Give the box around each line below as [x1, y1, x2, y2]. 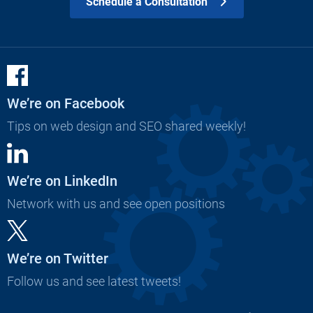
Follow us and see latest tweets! [7, 274, 181, 289]
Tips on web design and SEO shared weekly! [7, 119, 246, 134]
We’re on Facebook [7, 95, 124, 112]
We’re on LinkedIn [7, 173, 117, 190]
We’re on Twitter [7, 250, 108, 268]
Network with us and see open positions [7, 196, 225, 212]
